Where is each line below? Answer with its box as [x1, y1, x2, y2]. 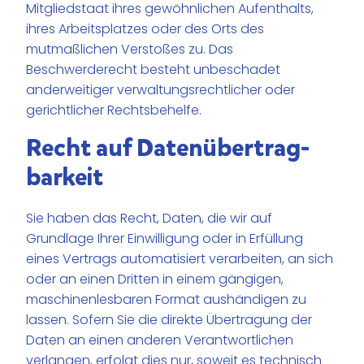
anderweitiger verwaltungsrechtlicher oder [26, 80, 296, 100]
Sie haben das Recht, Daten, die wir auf [26, 209, 273, 228]
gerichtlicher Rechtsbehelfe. [26, 101, 202, 120]
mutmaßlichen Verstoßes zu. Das [26, 40, 234, 59]
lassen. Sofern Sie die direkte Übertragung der [26, 310, 313, 330]
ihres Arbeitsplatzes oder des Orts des [26, 19, 265, 39]
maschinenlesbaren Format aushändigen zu [26, 290, 307, 310]
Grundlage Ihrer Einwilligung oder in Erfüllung [26, 229, 304, 249]
